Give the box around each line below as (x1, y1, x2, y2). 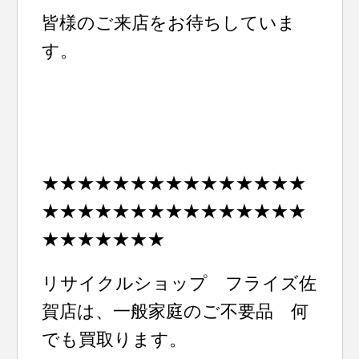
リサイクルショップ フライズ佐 (42, 273, 317, 293)
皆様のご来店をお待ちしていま (42, 13, 296, 33)
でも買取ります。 (42, 329, 188, 349)
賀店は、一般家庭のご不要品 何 (42, 301, 309, 321)
